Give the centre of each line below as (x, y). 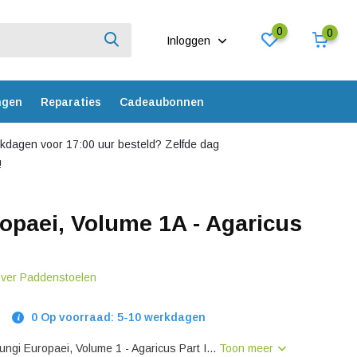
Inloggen (190, 40)
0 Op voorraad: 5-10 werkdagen (117, 317)
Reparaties (71, 102)
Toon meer (248, 348)
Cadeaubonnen (161, 102)
